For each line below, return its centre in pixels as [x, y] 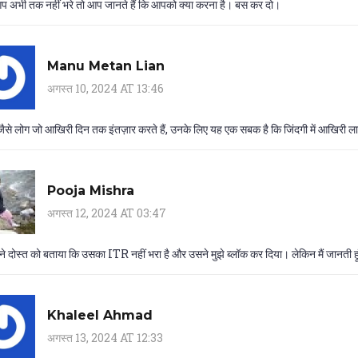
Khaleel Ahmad [100, 315]
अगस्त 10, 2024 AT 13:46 [105, 88]
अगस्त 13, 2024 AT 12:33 [105, 337]
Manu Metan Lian [106, 66]
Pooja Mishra [91, 190]
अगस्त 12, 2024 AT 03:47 [107, 213]
